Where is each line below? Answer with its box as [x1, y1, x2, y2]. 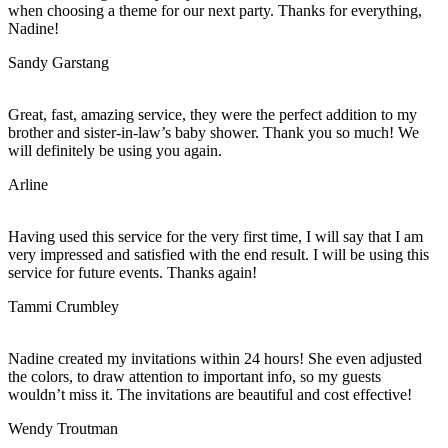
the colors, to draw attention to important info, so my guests [8, 367, 381, 385]
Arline [8, 175, 48, 193]
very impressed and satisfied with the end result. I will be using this [8, 245, 429, 263]
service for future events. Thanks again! [8, 263, 257, 281]
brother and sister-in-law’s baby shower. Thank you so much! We [8, 123, 419, 141]
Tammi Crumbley [8, 297, 119, 315]
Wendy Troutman [8, 419, 118, 437]
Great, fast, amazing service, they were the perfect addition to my [8, 105, 417, 123]
